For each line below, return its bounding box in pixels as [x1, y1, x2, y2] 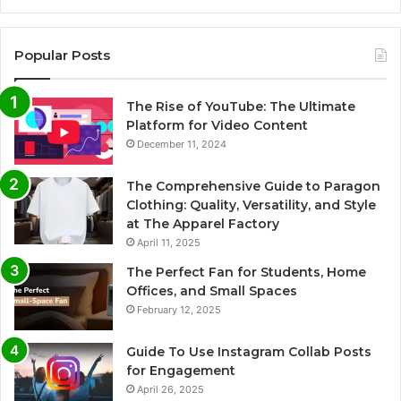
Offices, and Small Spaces [126, 283, 297, 300]
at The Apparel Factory [126, 216, 279, 233]
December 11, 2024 [137, 138, 226, 151]
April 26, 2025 [137, 383, 204, 397]
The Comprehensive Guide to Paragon [126, 178, 380, 195]
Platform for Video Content [126, 117, 308, 134]
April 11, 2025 [137, 236, 200, 250]
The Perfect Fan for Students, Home [126, 264, 366, 281]
